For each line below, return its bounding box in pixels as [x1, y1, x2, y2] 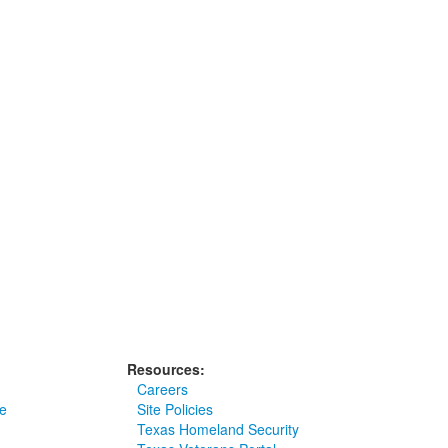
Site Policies [137, 399, 214, 419]
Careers [137, 379, 189, 399]
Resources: [127, 359, 206, 379]
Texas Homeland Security [137, 419, 300, 439]
